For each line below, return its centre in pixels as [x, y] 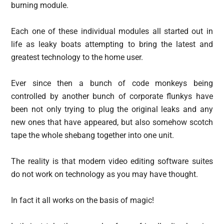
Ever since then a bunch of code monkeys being [112, 83]
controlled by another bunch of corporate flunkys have [112, 96]
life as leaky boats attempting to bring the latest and [112, 44]
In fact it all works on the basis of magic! [83, 200]
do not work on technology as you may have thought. [105, 174]
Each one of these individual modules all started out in [112, 31]
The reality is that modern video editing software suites [112, 161]
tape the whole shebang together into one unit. [93, 135]
